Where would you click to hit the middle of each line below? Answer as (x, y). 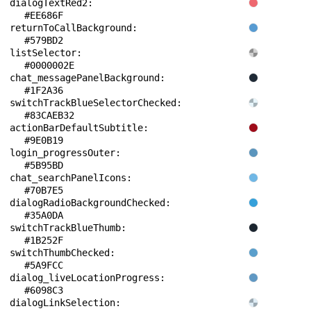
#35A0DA (44, 215)
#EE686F (44, 15)
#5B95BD (44, 165)
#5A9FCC (44, 265)
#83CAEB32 (49, 115)
